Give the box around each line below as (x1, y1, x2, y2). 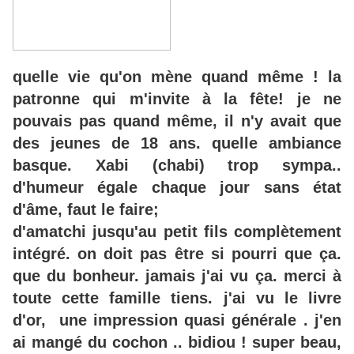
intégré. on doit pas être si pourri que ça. (13, 245, 341, 263)
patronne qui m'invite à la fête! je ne (13, 90, 341, 108)
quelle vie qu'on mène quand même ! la (13, 68, 341, 86)
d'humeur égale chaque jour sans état (13, 179, 341, 197)
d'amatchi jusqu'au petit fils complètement (13, 223, 341, 241)
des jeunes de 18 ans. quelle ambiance (13, 134, 341, 153)
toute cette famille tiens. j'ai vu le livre (13, 289, 341, 307)
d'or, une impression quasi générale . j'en (13, 311, 341, 330)
